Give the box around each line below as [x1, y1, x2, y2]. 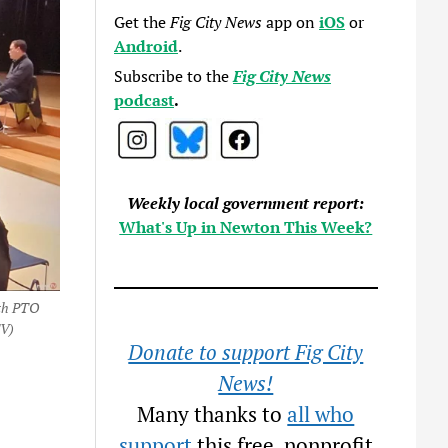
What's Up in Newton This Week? [119, 216, 373, 238]
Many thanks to [137, 400, 288, 428]
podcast [114, 89, 175, 111]
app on [262, 11, 320, 33]
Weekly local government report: [127, 192, 365, 214]
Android [114, 35, 179, 57]
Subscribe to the [114, 65, 234, 87]
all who [287, 400, 355, 428]
